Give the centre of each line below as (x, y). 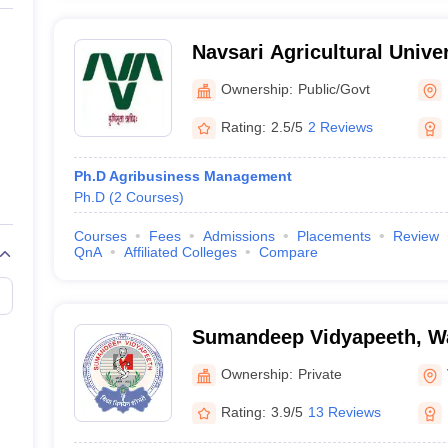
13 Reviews (344, 411)
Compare (288, 252)
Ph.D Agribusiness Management (182, 176)
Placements (333, 236)
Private (319, 373)
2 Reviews (340, 126)
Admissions (238, 236)
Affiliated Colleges (180, 252)
